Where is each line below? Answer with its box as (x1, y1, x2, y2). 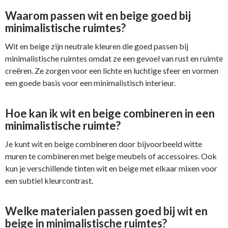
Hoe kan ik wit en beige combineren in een (5, 106, 215, 120)
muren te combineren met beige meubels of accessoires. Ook (5, 151, 217, 161)
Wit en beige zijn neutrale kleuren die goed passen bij (5, 41, 188, 51)
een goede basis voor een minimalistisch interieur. (5, 77, 176, 88)
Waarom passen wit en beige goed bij (5, 8, 191, 22)
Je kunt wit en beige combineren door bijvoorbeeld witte (5, 138, 202, 149)
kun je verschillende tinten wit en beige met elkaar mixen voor (5, 163, 217, 173)
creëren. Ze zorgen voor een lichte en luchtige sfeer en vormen (5, 65, 218, 75)
